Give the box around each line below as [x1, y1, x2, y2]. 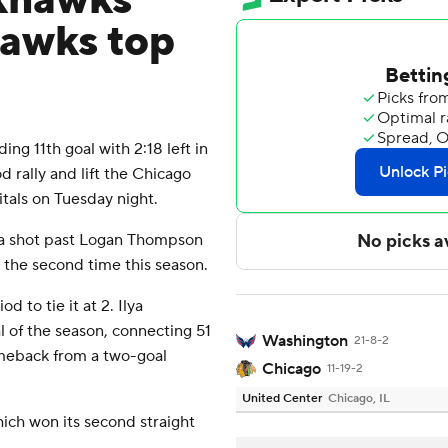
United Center [242, 391, 322, 407]
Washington [262, 331, 348, 352]
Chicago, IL [328, 391, 390, 407]
